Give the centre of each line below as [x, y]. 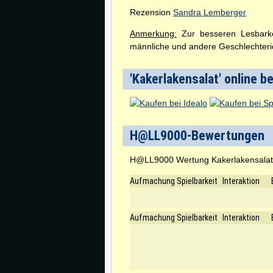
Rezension [151, 12]
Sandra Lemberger [210, 12]
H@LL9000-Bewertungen [197, 136]
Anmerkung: [153, 34]
